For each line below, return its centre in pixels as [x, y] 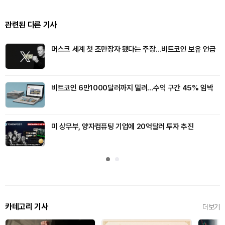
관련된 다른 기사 [31, 25]
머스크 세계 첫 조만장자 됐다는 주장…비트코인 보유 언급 [134, 49]
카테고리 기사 [27, 207]
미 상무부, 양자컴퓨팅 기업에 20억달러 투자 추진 [123, 127]
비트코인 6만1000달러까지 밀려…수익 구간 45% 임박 [132, 88]
